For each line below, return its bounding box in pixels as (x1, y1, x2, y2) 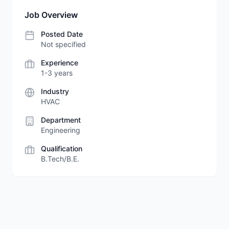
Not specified (41, 40, 86, 49)
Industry (41, 87, 69, 96)
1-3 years (41, 68, 73, 77)
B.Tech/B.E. (41, 154, 79, 163)
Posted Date (41, 30, 83, 38)
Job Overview (25, 10, 78, 20)
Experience (41, 58, 78, 67)
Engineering (41, 126, 80, 134)
